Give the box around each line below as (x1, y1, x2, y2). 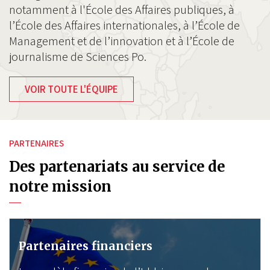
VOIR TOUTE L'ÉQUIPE (25, 83, 118, 96)
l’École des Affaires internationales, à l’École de (9, 17, 240, 33)
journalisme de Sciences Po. (9, 49, 149, 64)
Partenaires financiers (19, 239, 152, 253)
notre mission (9, 178, 111, 195)
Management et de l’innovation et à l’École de (9, 33, 234, 49)
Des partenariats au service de (9, 158, 225, 175)
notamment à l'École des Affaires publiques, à (9, 2, 234, 17)
